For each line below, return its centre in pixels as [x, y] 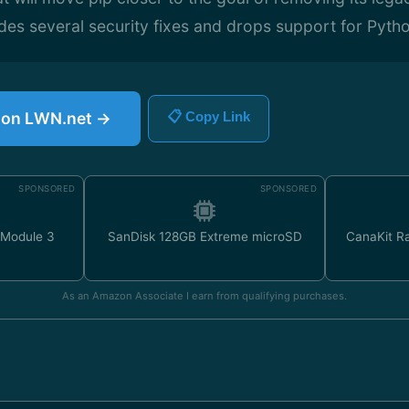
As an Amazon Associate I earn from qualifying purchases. [204, 296]
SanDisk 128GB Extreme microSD [204, 236]
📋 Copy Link [209, 116]
